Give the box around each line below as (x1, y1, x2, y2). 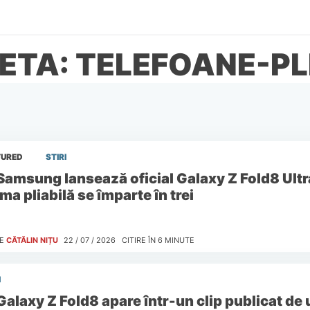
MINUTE (164, 235, 194, 246)
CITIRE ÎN (121, 235, 156, 246)
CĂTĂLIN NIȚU (6, 235, 58, 246)
